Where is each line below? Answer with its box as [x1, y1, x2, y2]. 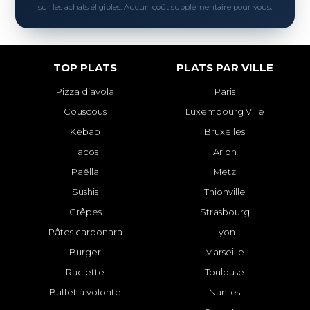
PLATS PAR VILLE [176, 61, 273, 75]
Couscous [64, 106, 107, 118]
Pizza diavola [56, 86, 115, 98]
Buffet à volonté [49, 286, 122, 298]
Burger [69, 246, 102, 258]
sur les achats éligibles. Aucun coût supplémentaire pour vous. [38, 2, 272, 12]
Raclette [66, 266, 105, 278]
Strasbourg [199, 206, 250, 218]
